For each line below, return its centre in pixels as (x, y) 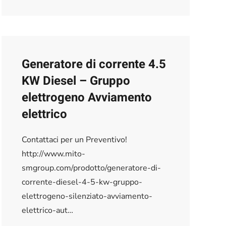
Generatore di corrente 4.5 (94, 64)
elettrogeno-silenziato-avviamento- (87, 196)
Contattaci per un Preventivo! (74, 139)
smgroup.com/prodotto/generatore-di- (91, 168)
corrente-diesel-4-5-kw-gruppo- (82, 182)
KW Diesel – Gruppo (76, 81)
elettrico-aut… (47, 210)
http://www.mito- (53, 154)
